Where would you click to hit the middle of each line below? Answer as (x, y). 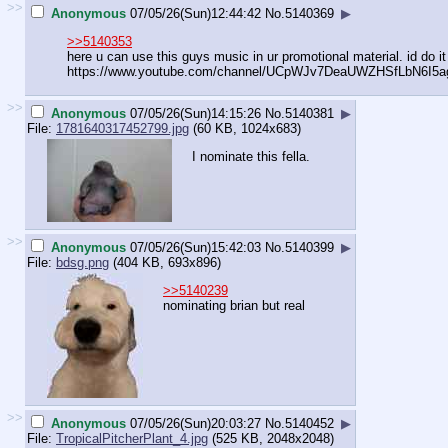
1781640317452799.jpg (122, 128)
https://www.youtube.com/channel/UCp (179, 72)
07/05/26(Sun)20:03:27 (195, 423)
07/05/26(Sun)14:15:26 (195, 113)
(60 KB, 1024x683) (245, 128)
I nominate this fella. (251, 157)
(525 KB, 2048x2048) (271, 438)
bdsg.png (82, 262)
